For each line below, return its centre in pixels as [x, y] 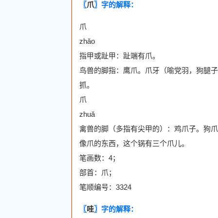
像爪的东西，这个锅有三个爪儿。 [134, 143]
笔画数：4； [100, 158]
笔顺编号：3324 [105, 187]
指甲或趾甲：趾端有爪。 [119, 55]
